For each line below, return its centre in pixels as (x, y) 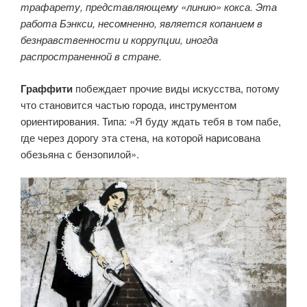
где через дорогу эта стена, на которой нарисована (140, 137)
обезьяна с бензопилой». (80, 153)
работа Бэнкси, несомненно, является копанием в (142, 23)
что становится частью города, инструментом (128, 104)
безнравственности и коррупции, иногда (119, 40)
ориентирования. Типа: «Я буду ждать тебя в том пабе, (151, 121)
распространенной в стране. (91, 56)
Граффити (47, 88)
